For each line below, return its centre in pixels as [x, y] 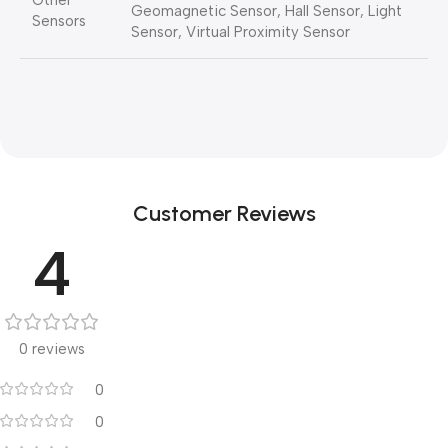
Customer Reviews [224, 214]
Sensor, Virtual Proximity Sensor [240, 32]
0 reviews [52, 349]
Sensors [59, 21]
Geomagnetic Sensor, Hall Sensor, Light [266, 11]
